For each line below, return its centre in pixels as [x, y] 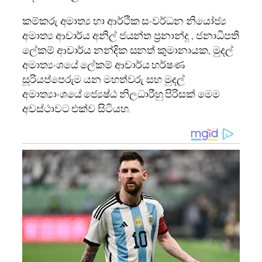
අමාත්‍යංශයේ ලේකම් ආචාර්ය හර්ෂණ [104, 64]
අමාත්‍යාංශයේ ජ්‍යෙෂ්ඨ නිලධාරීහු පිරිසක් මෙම [121, 93]
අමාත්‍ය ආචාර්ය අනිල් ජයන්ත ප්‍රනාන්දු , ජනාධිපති [131, 35]
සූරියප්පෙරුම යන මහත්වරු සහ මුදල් [104, 79]
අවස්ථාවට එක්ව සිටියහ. [77, 108]
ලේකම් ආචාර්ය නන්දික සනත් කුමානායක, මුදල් [128, 49]
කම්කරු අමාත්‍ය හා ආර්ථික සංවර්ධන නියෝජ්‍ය [124, 20]
